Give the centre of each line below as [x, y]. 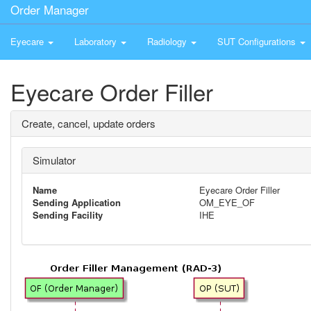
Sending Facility [68, 215]
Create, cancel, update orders [89, 123]
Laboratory [97, 41]
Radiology [168, 41]
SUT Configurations [258, 41]
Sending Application [77, 202]
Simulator [54, 160]
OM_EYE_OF [227, 202]
